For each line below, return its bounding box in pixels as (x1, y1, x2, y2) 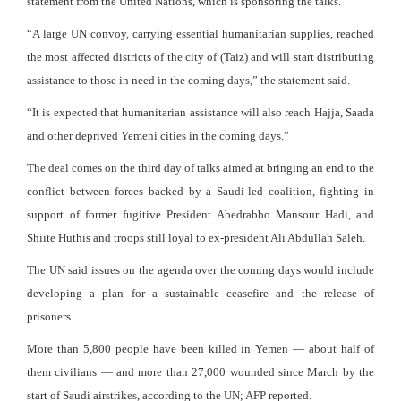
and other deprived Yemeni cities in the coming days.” (27, 129, 289, 143)
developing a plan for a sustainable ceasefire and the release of (27, 286, 374, 301)
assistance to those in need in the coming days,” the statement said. (27, 73, 350, 88)
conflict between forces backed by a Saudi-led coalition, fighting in (27, 184, 374, 199)
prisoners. (27, 310, 73, 324)
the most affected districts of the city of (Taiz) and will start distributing (27, 50, 374, 64)
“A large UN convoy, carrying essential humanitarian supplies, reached (27, 27, 374, 41)
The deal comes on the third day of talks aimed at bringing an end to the (27, 161, 374, 175)
